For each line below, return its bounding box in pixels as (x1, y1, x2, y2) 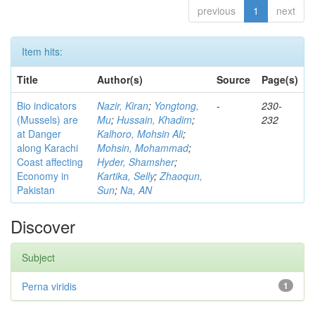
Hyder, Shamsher (97, 155, 174, 169)
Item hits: (22, 44, 63, 58)
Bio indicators (17, 98, 77, 112)
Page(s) (262, 72, 298, 86)
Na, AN (120, 183, 152, 197)
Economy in (17, 169, 69, 183)
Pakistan (17, 183, 55, 197)
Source (217, 72, 250, 86)
